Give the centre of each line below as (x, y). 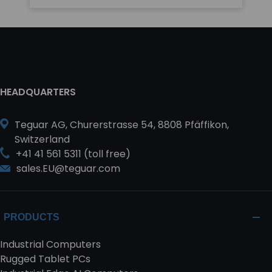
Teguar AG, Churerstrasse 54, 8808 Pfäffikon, (122, 125)
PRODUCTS (32, 217)
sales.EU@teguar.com (68, 168)
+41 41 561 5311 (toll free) (73, 154)
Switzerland (42, 139)
